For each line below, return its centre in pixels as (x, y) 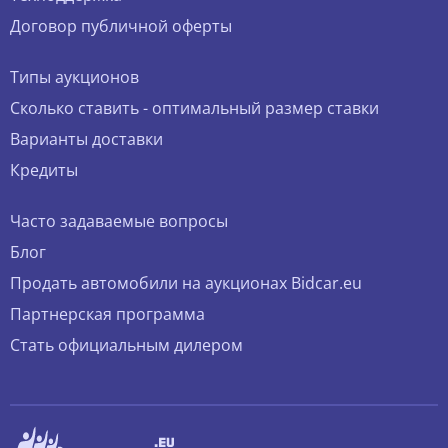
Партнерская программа (107, 314)
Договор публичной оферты (121, 26)
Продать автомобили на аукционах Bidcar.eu (186, 283)
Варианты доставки (86, 139)
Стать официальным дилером (126, 345)
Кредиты (44, 170)
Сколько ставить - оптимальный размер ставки (194, 108)
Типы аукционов (74, 77)
